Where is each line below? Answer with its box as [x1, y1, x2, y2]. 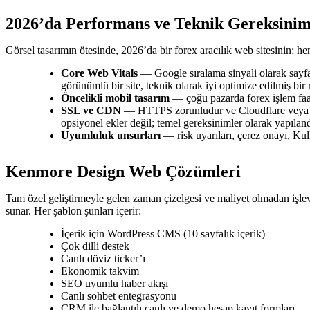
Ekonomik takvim [61, 265, 139, 277]
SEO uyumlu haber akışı [61, 277, 168, 289]
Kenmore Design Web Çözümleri [6, 163, 241, 181]
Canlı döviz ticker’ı [61, 253, 145, 264]
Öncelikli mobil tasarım [61, 92, 170, 104]
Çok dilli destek [61, 240, 129, 252]
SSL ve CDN [61, 104, 121, 116]
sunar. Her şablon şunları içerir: [6, 205, 141, 217]
